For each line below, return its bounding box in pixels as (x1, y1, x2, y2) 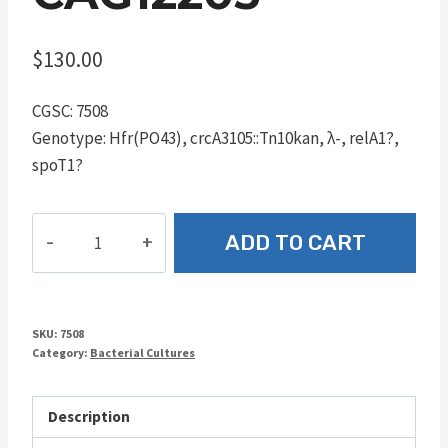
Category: (32, 345, 90, 361)
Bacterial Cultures (90, 345, 195, 361)
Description (48, 407, 131, 427)
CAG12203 (32, 215, 100, 238)
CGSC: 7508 (32, 100, 108, 123)
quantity (32, 242, 95, 265)
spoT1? (32, 154, 83, 177)
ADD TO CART (224, 230, 366, 256)
